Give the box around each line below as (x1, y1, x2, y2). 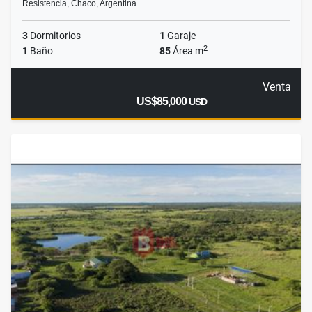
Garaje (165, 30, 196, 42)
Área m (171, 45, 203, 57)
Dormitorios (28, 30, 81, 42)
